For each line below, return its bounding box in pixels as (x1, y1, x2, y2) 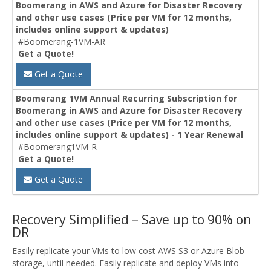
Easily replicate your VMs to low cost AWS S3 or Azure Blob (12, 245, 244, 257)
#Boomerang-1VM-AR (18, 36, 105, 48)
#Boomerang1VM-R (18, 141, 97, 153)
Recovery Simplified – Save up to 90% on (12, 211, 251, 229)
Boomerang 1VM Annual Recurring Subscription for (16, 93, 237, 105)
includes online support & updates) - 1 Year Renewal (16, 129, 243, 141)
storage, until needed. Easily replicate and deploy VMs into (12, 257, 239, 269)
